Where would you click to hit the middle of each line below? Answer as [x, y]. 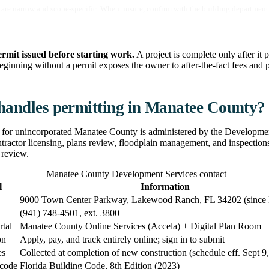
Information [165, 187]
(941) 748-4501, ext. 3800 [70, 213]
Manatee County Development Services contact [136, 174]
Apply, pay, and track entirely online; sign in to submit [122, 240]
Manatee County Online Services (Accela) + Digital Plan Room [141, 226]
